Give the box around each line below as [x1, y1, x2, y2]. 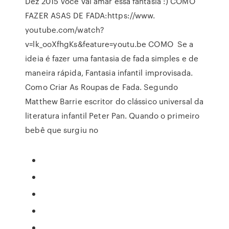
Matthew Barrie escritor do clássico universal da [25, 96, 204, 107]
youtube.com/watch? [25, 24, 105, 35]
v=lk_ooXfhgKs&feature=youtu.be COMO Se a [25, 38, 194, 50]
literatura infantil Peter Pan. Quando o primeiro [25, 110, 200, 121]
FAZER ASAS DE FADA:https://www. [25, 10, 155, 21]
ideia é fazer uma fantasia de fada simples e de [25, 53, 198, 64]
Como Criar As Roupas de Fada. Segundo [25, 81, 178, 93]
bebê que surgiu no [25, 124, 101, 135]
